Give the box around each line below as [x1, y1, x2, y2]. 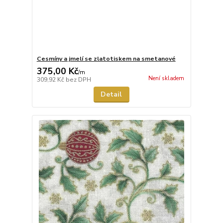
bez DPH [65, 76, 91, 84]
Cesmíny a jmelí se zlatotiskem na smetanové [36, 55, 176, 63]
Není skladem [148, 75, 184, 83]
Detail [101, 90, 122, 99]
